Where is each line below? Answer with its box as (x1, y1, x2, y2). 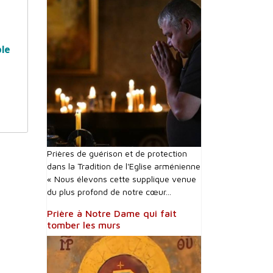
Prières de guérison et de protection (47, 148, 187, 158)
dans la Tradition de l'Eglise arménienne (47, 161, 200, 171)
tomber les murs (47, 219, 120, 230)
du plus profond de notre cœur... (47, 186, 171, 197)
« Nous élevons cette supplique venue (47, 174, 196, 184)
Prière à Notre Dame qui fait (47, 208, 177, 219)
